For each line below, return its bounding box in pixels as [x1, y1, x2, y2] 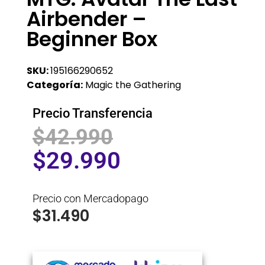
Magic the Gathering [85, 77, 181, 92]
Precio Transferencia [33, 105, 153, 121]
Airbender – [27, 4, 147, 33]
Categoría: [27, 77, 83, 92]
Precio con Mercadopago [33, 192, 148, 205]
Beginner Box [27, 24, 157, 53]
